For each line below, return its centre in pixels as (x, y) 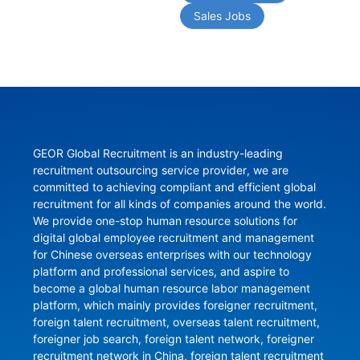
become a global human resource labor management (171, 288)
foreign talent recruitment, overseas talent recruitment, (176, 322)
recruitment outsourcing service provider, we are (160, 170)
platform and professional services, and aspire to (161, 272)
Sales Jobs (222, 16)
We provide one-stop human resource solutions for (165, 221)
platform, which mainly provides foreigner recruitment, (175, 305)
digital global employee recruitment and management (173, 238)
